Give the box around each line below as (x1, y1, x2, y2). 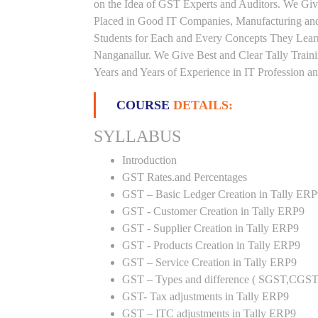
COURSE (116, 98, 173, 112)
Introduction (122, 154, 177, 166)
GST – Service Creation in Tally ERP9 (122, 256, 297, 268)
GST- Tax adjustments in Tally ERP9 (122, 290, 289, 302)
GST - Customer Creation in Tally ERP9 (122, 205, 305, 217)
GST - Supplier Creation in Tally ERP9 (122, 222, 299, 234)
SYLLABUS (94, 127, 181, 146)
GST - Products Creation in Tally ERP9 (122, 239, 300, 251)
